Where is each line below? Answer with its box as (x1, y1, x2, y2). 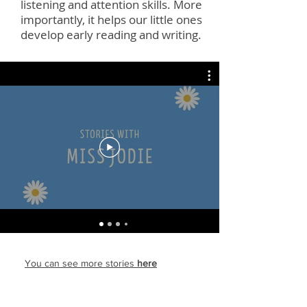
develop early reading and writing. (21, 27, 201, 42)
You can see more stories (25, 258, 137, 269)
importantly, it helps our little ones (21, 12, 202, 27)
